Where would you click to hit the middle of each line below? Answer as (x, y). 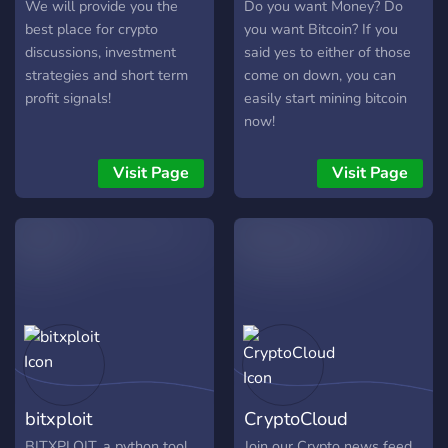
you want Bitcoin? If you (321, 29)
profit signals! (68, 98)
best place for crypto (91, 29)
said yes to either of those (327, 52)
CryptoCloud (296, 419)
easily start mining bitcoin (325, 98)
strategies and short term (106, 75)
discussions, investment (100, 52)
